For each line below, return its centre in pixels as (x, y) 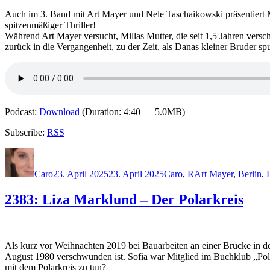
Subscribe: (26, 133)
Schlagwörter (219, 152)
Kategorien (184, 152)
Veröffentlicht (78, 152)
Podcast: (22, 112)
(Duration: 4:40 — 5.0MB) (132, 112)
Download (59, 112)
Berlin (250, 174)
